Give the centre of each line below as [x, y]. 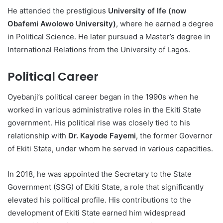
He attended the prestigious [58, 11]
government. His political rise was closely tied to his [99, 122]
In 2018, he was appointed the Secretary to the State [100, 174]
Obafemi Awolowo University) [62, 24]
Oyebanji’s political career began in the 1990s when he [103, 97]
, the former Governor [174, 135]
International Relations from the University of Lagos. [99, 50]
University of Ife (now [147, 11]
